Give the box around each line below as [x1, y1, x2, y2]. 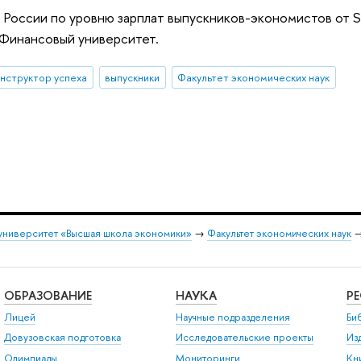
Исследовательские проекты [175, 330, 313, 345]
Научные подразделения [175, 310, 290, 325]
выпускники [105, 70, 160, 85]
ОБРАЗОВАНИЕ [3, 286, 92, 304]
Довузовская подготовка [3, 330, 121, 345]
